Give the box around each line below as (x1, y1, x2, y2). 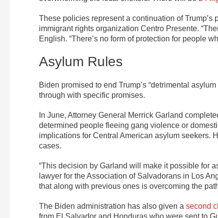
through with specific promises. (39, 91, 145, 100)
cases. (39, 142, 61, 150)
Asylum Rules (39, 54, 123, 70)
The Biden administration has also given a (39, 202, 186, 211)
